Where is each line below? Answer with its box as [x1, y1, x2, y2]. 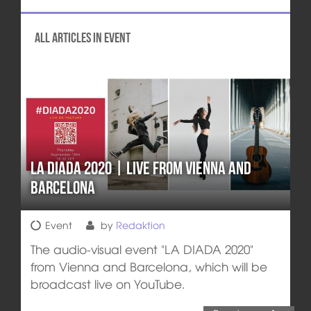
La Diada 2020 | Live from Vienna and [30, 158, 251, 178]
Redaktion [115, 217, 165, 232]
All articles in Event [34, 29, 131, 45]
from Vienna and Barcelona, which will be [30, 257, 267, 275]
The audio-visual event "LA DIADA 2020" [30, 239, 253, 258]
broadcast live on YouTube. [30, 274, 185, 292]
